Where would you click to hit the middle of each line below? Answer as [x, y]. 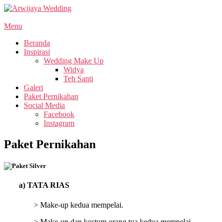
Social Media [44, 105]
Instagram [59, 123]
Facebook [59, 114]
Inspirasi [37, 52]
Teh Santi [78, 79]
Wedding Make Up [74, 61]
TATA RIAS [48, 185]
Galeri [33, 87]
